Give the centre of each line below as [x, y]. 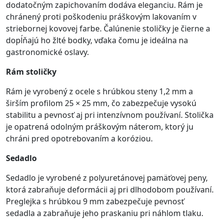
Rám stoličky [31, 72]
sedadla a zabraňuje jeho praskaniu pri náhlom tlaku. [105, 213]
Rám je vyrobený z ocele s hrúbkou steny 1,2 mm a [99, 92]
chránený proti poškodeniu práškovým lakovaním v [101, 17]
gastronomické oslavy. [47, 52]
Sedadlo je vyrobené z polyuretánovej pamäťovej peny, [107, 178]
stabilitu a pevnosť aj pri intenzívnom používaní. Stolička [110, 115]
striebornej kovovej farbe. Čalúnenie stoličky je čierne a [108, 29]
